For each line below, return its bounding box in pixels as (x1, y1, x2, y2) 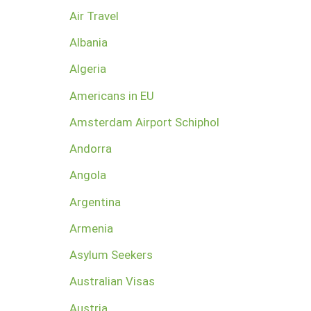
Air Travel (69, 8, 119, 23)
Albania (69, 35, 108, 50)
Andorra (69, 142, 112, 156)
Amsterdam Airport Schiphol (69, 115, 219, 129)
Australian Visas (69, 274, 155, 289)
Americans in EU (69, 88, 154, 103)
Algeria (69, 62, 106, 76)
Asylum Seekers (69, 248, 153, 262)
